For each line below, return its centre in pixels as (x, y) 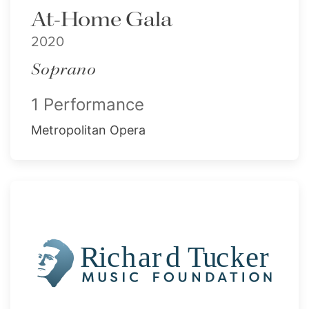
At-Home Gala (102, 20)
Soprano (64, 70)
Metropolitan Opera (88, 130)
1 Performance (88, 104)
